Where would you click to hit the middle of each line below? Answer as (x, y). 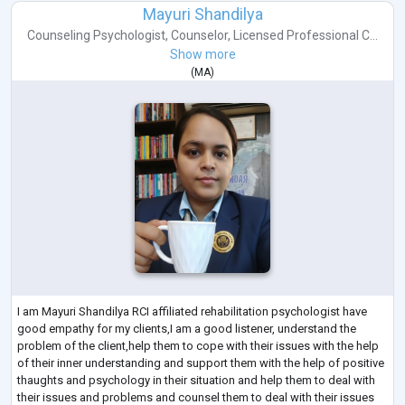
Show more (202, 55)
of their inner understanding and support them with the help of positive (201, 363)
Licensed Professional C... (306, 36)
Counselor (199, 36)
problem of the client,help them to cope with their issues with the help (198, 345)
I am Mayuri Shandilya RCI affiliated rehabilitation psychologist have (192, 311)
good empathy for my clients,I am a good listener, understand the (187, 328)
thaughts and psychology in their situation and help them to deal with (196, 380)
